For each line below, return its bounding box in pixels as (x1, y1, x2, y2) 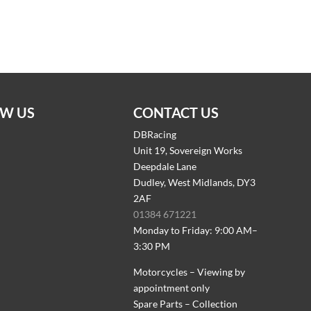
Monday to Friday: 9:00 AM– (133, 224, 258, 237)
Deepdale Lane (133, 160, 197, 173)
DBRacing (133, 128, 177, 141)
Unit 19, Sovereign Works (133, 144, 243, 157)
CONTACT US (133, 104, 219, 121)
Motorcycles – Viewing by (133, 266, 246, 278)
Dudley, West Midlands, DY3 (133, 176, 256, 189)
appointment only (133, 282, 210, 294)
